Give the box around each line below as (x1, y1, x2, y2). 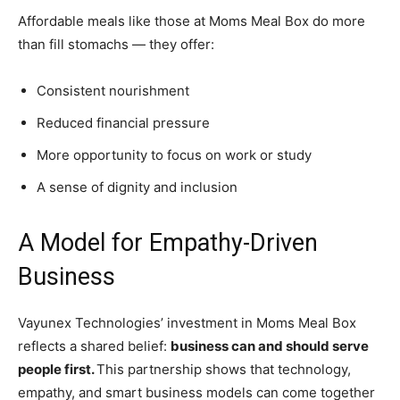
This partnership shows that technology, (96, 361, 351, 379)
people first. (18, 361, 96, 379)
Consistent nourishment (37, 82, 189, 100)
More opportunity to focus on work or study (37, 146, 312, 164)
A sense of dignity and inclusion (37, 179, 237, 196)
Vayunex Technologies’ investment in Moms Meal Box (18, 314, 356, 332)
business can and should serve (171, 337, 369, 355)
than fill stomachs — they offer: (18, 36, 214, 54)
